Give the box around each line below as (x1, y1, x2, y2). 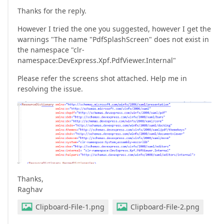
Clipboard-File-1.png (35, 202, 104, 212)
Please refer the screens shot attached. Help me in (17, 73, 187, 83)
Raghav (17, 184, 42, 194)
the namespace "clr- (17, 45, 84, 55)
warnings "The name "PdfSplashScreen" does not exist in (17, 34, 209, 44)
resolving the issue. (17, 84, 83, 94)
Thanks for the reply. (17, 6, 86, 16)
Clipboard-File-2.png (130, 202, 199, 212)
